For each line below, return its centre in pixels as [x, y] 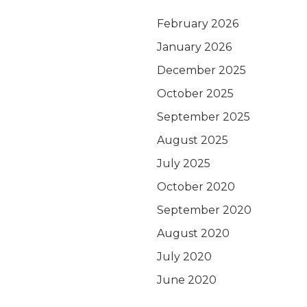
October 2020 [196, 186]
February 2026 [198, 23]
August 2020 [194, 233]
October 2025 [196, 93]
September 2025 [204, 116]
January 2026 [195, 47]
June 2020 [187, 280]
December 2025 [202, 70]
